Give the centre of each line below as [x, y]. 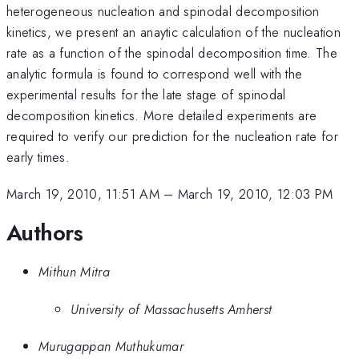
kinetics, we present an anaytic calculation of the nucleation [173, 32]
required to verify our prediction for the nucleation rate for [172, 136]
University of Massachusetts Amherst [171, 309]
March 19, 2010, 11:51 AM [83, 194]
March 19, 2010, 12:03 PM [255, 194]
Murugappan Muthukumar [111, 347]
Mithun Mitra [74, 272]
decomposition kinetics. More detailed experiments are [162, 115]
